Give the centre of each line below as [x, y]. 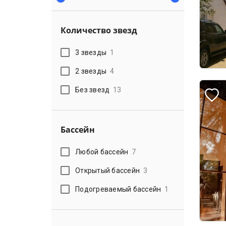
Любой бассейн [102, 152]
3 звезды [91, 52]
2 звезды [91, 71]
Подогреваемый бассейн [118, 189]
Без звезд [93, 90]
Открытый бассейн [108, 170]
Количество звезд [99, 30]
